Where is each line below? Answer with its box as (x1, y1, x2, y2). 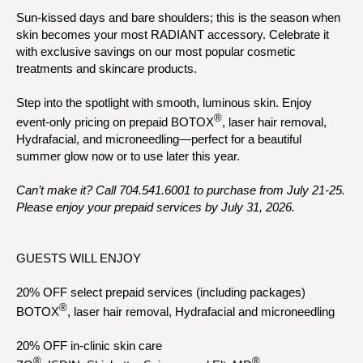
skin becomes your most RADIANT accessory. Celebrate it (16, 27, 329, 41)
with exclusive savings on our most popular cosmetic (16, 44, 296, 58)
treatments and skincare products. (16, 61, 197, 75)
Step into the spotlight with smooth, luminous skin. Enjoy (16, 95, 312, 109)
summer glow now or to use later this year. (16, 148, 240, 163)
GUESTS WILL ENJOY (16, 250, 141, 265)
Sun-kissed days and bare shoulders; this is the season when (16, 10, 340, 24)
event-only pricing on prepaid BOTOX (16, 114, 214, 129)
